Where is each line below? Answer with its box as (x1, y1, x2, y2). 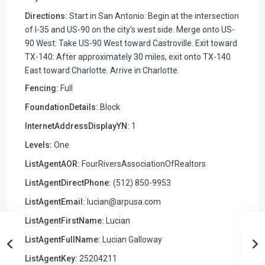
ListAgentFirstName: (25, 215, 104, 225)
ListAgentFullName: (25, 234, 101, 244)
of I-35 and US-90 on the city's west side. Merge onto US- (25, 24, 235, 34)
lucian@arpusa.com (85, 196, 161, 206)
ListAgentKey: (25, 253, 77, 263)
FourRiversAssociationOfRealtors (80, 159, 206, 169)
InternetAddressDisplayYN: (25, 121, 130, 131)
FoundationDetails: (25, 102, 98, 112)
